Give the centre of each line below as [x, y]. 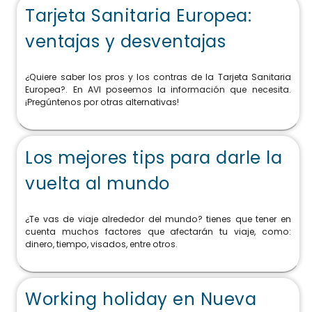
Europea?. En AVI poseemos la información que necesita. [158, 90]
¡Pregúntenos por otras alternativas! [102, 102]
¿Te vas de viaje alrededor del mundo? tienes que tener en [158, 219]
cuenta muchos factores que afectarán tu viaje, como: [158, 232]
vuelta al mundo [97, 183]
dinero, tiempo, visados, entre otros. [102, 244]
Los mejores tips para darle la [154, 157]
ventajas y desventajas [126, 41]
